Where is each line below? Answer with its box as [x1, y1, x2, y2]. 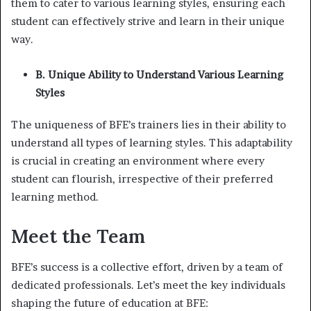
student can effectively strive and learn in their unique [11, 14, 285, 28]
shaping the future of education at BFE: [11, 296, 208, 310]
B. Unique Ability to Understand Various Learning [35, 67, 283, 81]
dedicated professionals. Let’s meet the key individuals [11, 278, 285, 292]
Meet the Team [11, 224, 145, 248]
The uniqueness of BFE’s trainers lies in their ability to [11, 117, 286, 131]
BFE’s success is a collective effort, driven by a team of [11, 260, 283, 274]
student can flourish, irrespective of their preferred [11, 171, 273, 185]
